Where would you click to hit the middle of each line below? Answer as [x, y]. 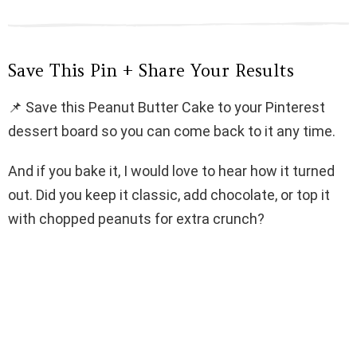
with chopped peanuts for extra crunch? [136, 219]
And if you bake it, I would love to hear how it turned [171, 171]
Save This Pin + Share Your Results [151, 71]
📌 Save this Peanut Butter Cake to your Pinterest [167, 108]
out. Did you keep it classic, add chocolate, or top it [169, 195]
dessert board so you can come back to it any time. [172, 131]
